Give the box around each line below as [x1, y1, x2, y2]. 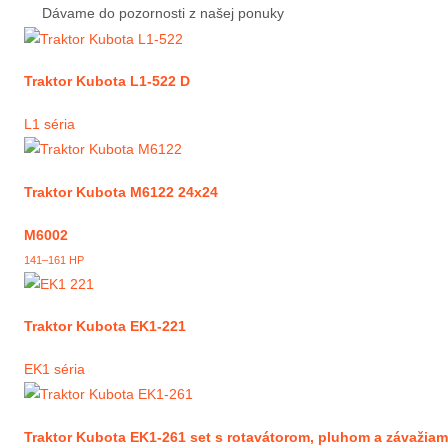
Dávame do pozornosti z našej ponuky [42, 5, 284, 22]
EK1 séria [24, 361, 85, 378]
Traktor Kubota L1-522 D [24, 73, 190, 90]
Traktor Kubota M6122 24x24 [24, 183, 218, 200]
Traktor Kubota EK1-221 [24, 318, 186, 335]
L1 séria [24, 116, 75, 132]
